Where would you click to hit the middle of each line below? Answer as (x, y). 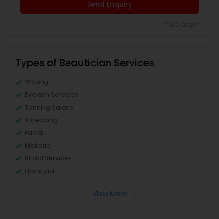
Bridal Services (48, 158)
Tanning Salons (49, 107)
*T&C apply (181, 25)
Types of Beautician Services (85, 63)
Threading (41, 120)
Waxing (37, 82)
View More (109, 194)
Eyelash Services (52, 95)
